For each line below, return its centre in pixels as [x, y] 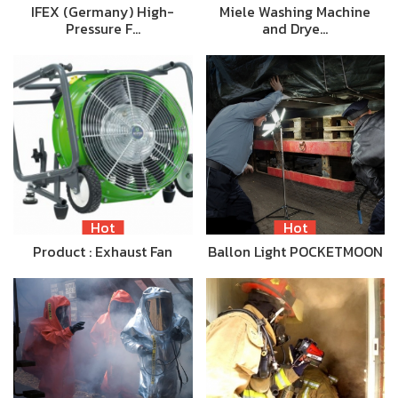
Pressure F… [103, 29]
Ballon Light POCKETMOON [295, 251]
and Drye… [295, 29]
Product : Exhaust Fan [103, 251]
